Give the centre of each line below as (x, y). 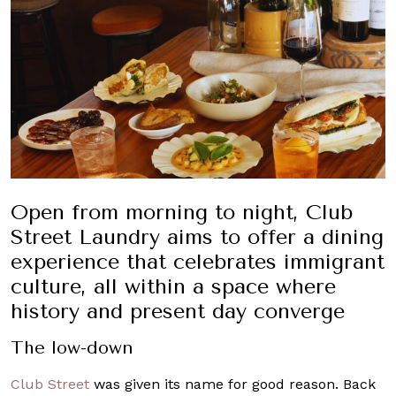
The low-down (72, 347)
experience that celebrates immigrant (198, 261)
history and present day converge (178, 311)
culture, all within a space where (173, 286)
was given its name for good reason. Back (232, 384)
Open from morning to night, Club (182, 212)
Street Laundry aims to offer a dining (197, 236)
